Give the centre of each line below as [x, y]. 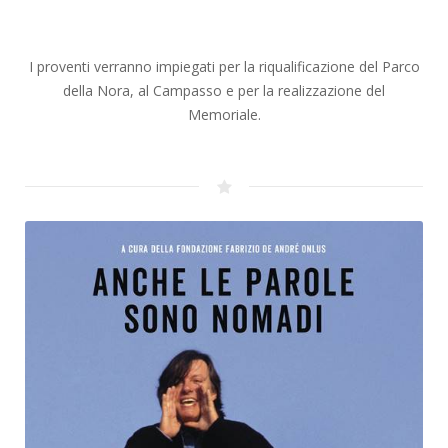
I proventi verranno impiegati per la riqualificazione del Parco [224, 67]
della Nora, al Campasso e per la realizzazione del [224, 91]
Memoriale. [224, 115]
